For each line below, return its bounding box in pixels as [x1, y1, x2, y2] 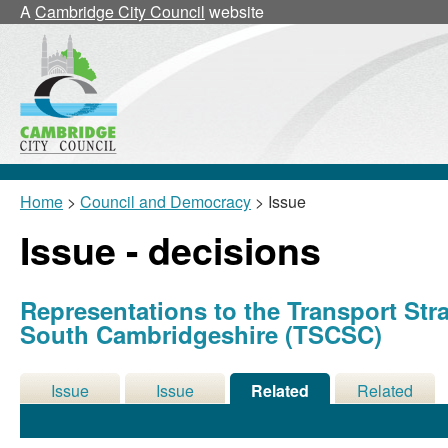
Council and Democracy [80, 190, 251, 213]
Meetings [352, 403, 418, 426]
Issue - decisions [20, 223, 321, 277]
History [150, 403, 200, 426]
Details [45, 403, 95, 426]
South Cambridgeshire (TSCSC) [20, 317, 382, 351]
